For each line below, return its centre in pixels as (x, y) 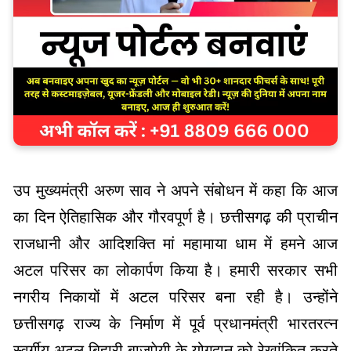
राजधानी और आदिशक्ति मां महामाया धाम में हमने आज (175, 243)
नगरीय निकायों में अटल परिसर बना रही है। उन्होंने (175, 297)
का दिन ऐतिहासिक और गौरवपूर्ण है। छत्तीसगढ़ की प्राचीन (175, 217)
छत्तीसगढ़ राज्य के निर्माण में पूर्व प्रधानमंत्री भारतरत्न (175, 323)
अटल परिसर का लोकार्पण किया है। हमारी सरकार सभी (175, 270)
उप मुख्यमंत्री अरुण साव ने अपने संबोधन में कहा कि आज (175, 190)
